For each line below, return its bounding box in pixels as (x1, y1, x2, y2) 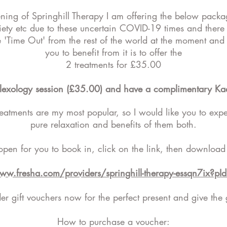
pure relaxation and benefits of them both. (30, 118, 197, 130)
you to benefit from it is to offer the (45, 46, 182, 58)
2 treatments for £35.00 (66, 58, 161, 70)
